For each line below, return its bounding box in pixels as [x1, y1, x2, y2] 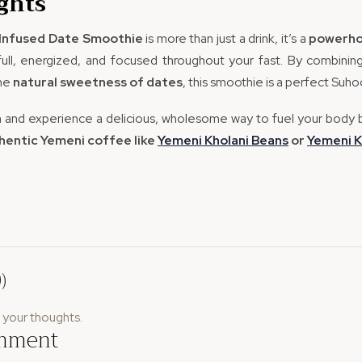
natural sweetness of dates [13, 74, 183, 90]
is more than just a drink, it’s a [142, 30, 309, 47]
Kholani [202, 132, 249, 149]
